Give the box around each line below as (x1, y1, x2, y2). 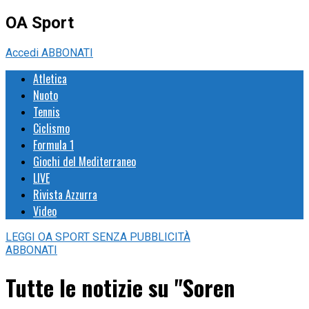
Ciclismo (33, 119, 70, 137)
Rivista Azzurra (33, 186, 97, 203)
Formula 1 (33, 136, 74, 153)
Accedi (6, 46, 41, 59)
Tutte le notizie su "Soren (6, 271, 235, 304)
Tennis (33, 103, 60, 120)
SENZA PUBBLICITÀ (92, 230, 190, 243)
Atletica (33, 70, 67, 87)
